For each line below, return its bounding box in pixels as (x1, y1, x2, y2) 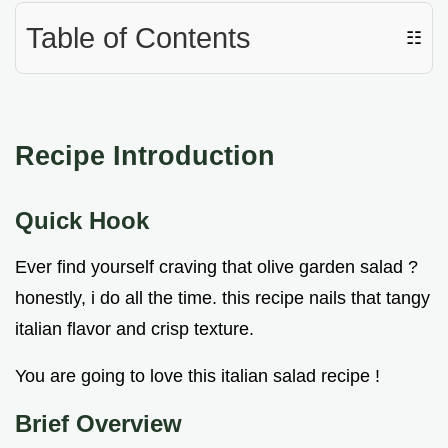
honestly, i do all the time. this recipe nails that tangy (15, 288, 430, 309)
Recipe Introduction (15, 140, 275, 172)
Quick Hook (15, 207, 149, 235)
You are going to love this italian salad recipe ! (15, 366, 380, 387)
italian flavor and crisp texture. (15, 319, 254, 340)
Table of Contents (26, 22, 251, 55)
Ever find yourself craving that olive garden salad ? (15, 257, 418, 278)
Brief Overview (15, 410, 182, 438)
